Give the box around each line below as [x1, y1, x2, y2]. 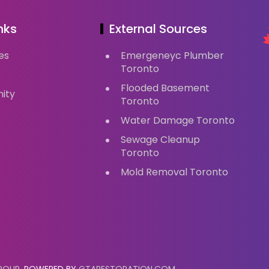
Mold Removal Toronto [121, 165, 229, 180]
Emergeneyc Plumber [121, 49, 225, 63]
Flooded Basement [121, 81, 210, 95]
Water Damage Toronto [121, 113, 235, 128]
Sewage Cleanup [121, 133, 201, 147]
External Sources [109, 20, 208, 38]
